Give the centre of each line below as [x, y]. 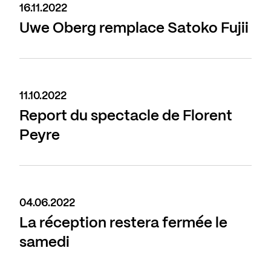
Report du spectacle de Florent [126, 117]
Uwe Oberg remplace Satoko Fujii [134, 29]
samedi [44, 243]
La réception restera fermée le [123, 224]
